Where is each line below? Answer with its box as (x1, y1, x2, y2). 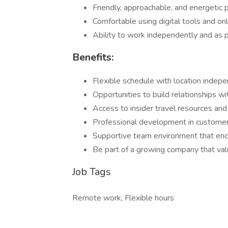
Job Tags (72, 165, 111, 179)
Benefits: (72, 50, 113, 64)
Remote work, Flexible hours (72, 192, 174, 204)
